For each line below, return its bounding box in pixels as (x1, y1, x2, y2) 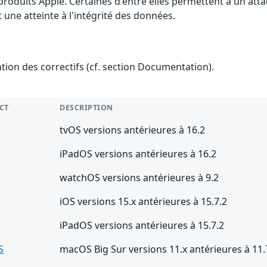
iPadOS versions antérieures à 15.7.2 (60, 218, 225, 232)
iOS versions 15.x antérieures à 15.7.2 (60, 194, 228, 208)
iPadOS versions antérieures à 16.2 (60, 147, 217, 160)
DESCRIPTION (60, 102, 113, 113)
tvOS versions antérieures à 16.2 (60, 123, 206, 136)
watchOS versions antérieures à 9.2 (60, 170, 219, 184)
